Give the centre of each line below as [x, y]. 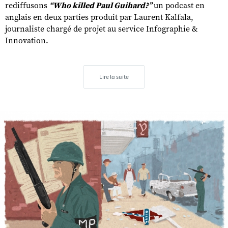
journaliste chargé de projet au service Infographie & [102, 29]
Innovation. [27, 40]
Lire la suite [114, 77]
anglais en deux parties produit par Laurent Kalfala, [99, 17]
